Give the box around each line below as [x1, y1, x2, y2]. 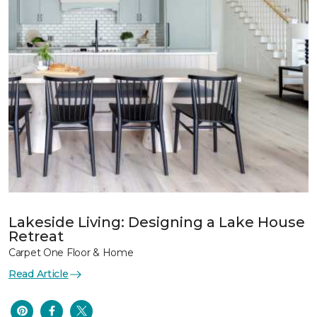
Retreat [8, 228, 64, 245]
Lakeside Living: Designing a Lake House [8, 214, 305, 231]
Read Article [8, 267, 69, 280]
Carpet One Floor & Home [8, 246, 134, 259]
